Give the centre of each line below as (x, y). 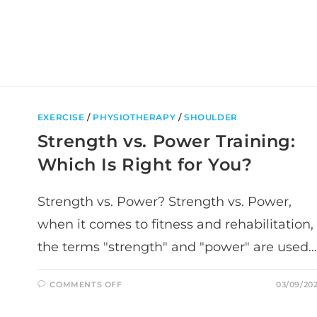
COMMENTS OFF (86, 284)
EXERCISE (61, 117)
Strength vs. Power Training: (166, 141)
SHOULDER (211, 117)
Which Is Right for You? (145, 164)
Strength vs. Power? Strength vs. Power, (164, 201)
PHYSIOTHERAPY (134, 117)
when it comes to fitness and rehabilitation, (175, 224)
